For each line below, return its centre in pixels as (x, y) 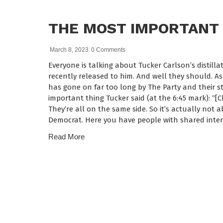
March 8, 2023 (69, 50)
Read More (66, 137)
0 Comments (108, 50)
